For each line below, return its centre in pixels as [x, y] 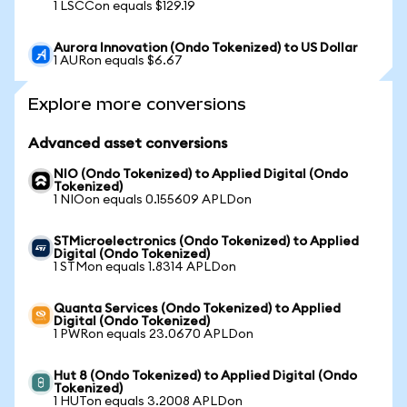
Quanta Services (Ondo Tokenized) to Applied [197, 309]
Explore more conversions [137, 104]
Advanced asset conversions [128, 144]
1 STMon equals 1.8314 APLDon [145, 267]
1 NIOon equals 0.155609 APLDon [153, 200]
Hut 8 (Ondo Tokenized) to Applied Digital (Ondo [205, 376]
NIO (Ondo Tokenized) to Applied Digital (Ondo [201, 174]
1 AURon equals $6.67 [118, 61]
